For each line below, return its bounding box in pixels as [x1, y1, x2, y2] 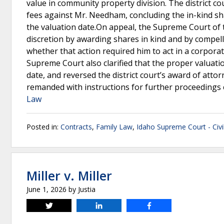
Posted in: [26, 122, 60, 131]
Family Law [96, 122, 132, 131]
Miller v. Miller [26, 167, 112, 184]
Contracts [60, 122, 92, 131]
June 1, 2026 [26, 184, 66, 194]
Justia [78, 184, 95, 194]
